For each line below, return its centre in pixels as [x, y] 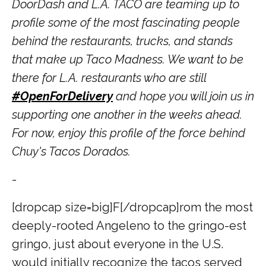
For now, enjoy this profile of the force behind [129, 133]
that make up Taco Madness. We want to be [128, 59]
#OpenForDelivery [62, 96]
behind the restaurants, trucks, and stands [122, 41]
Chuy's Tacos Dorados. [71, 151]
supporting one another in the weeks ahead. [127, 114]
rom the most [216, 207]
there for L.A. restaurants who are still [109, 77]
